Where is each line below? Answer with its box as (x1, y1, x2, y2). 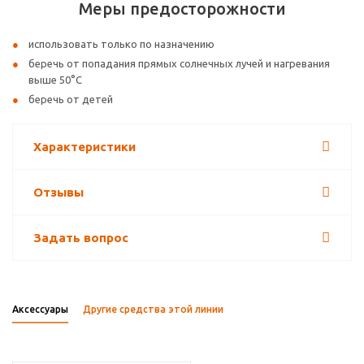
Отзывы (33, 185, 84, 199)
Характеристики (33, 140, 136, 154)
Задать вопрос (33, 231, 128, 245)
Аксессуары (12, 304, 68, 314)
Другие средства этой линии (83, 304, 223, 314)
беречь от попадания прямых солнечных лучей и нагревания (28, 58, 330, 69)
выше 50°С (28, 74, 82, 85)
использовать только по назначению (28, 38, 214, 50)
